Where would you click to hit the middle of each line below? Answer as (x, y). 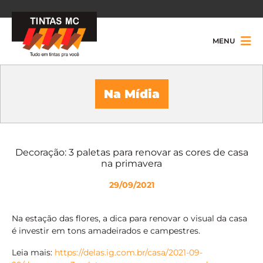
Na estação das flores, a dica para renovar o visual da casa (129, 218)
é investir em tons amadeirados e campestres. (106, 231)
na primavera (131, 163)
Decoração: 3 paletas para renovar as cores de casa (131, 152)
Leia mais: (33, 252)
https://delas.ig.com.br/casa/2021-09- (129, 252)
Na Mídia (131, 94)
